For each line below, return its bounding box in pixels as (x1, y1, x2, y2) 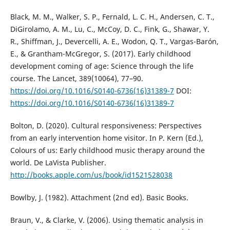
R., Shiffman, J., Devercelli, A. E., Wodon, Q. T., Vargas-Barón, (10, 36, 219, 47)
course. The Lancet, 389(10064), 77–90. (10, 73, 143, 84)
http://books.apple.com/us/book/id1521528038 (10, 170, 172, 180)
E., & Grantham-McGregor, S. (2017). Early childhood (10, 49, 191, 59)
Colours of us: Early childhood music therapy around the (10, 145, 205, 156)
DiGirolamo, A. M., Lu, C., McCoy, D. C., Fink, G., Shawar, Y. (10, 24, 209, 34)
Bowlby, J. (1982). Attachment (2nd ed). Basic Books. (10, 193, 188, 203)
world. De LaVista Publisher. (10, 158, 106, 168)
